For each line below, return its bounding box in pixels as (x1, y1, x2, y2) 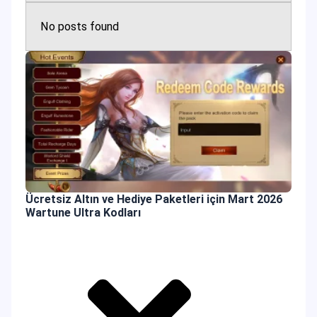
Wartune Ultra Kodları (25, 206, 141, 219)
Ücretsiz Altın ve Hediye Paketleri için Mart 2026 (25, 192, 282, 206)
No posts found (40, 20, 119, 33)
